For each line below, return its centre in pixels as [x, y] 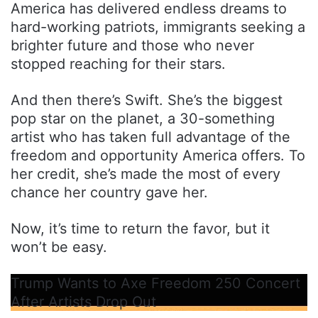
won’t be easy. [59, 247]
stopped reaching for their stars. [118, 64]
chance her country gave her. [109, 192]
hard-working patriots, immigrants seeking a [158, 27]
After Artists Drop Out [83, 301]
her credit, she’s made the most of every [146, 174]
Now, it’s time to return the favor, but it [140, 228]
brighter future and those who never [132, 45]
